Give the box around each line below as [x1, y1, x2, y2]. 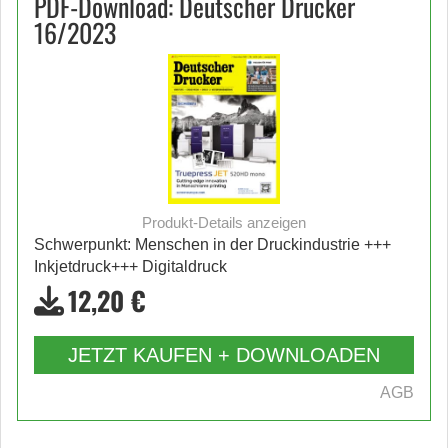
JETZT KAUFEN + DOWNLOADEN [68, 344, 380, 366]
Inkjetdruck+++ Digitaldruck [34, 258, 227, 275]
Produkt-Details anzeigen [142, 214, 306, 231]
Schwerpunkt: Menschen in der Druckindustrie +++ [34, 236, 391, 253]
